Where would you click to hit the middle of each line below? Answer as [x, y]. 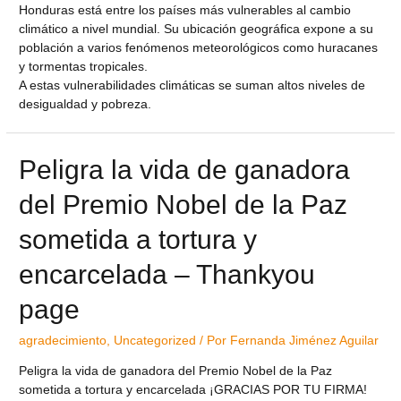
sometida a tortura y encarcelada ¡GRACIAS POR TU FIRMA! [193, 390]
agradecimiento [63, 341]
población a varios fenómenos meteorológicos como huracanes [199, 48]
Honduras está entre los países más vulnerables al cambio [185, 11]
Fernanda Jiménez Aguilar [305, 341]
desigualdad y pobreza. [85, 105]
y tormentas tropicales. [84, 67]
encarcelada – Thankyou [167, 275]
